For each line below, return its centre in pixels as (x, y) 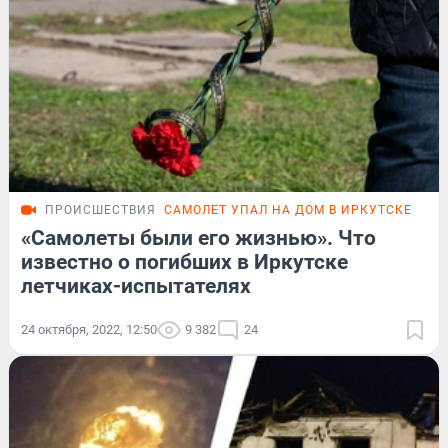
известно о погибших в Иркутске (184, 261)
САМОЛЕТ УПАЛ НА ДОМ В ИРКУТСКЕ (288, 209)
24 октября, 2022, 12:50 (89, 329)
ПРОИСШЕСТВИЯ (100, 209)
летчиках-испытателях (136, 285)
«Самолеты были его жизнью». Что (198, 237)
